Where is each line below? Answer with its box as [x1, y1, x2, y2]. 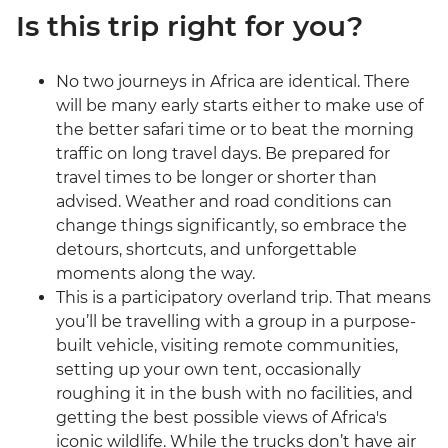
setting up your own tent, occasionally [56, 360, 361, 380]
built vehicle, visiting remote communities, [56, 336, 398, 356]
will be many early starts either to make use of [56, 96, 423, 116]
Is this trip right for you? [16, 9, 363, 44]
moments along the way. [56, 264, 255, 284]
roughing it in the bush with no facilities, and [56, 384, 413, 404]
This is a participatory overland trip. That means [56, 288, 431, 308]
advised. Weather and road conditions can [56, 192, 392, 212]
